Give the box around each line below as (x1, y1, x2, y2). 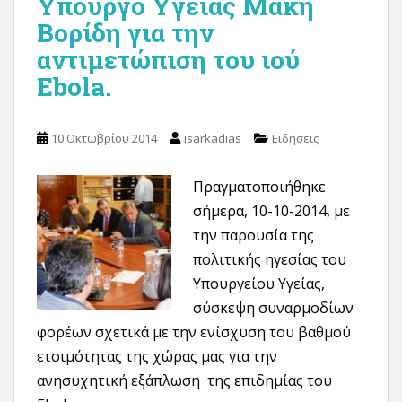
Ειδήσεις (272, 130, 319, 147)
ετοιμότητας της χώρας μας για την (37, 346, 277, 367)
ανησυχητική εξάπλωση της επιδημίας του (37, 371, 332, 391)
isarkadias (184, 130, 241, 147)
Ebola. (37, 70, 111, 104)
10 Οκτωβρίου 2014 (51, 130, 157, 147)
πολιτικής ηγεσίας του (193, 249, 346, 270)
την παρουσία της (193, 225, 314, 246)
